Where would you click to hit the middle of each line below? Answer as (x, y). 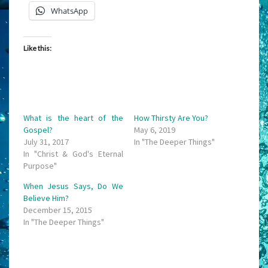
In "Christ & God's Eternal (73, 154)
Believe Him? (46, 198)
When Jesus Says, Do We (73, 186)
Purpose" (40, 166)
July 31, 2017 (46, 142)
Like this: (37, 48)
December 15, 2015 (58, 210)
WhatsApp (69, 11)
